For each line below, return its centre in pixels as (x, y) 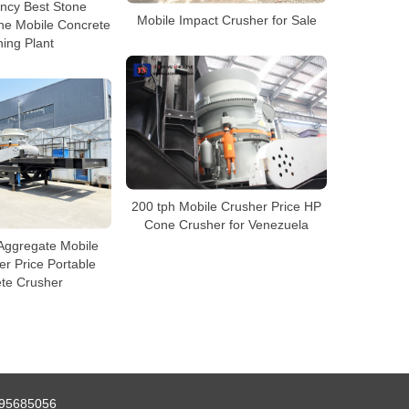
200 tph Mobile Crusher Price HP (226, 206)
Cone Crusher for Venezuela (226, 224)
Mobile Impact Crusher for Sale (226, 20)
